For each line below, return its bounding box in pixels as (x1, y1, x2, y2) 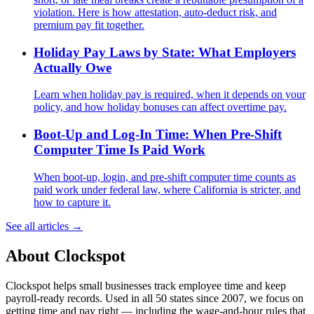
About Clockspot (6, 246, 125, 265)
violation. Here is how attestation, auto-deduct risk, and (34, 6, 277, 18)
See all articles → (6, 219, 83, 232)
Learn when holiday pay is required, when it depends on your (34, 88, 306, 101)
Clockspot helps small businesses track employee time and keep (6, 279, 286, 292)
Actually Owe (34, 60, 111, 75)
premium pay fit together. (34, 18, 144, 31)
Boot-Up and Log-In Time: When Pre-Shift (34, 127, 282, 142)
